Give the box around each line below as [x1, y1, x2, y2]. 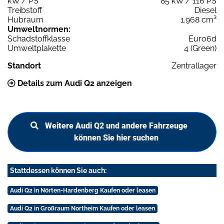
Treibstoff [7, 5, 42, 15]
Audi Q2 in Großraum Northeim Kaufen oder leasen [9, 205, 155, 212]
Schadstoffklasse [7, 34, 70, 44]
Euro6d [188, 34, 216, 44]
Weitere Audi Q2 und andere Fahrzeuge [44, 121, 187, 131]
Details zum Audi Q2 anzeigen [15, 78, 132, 88]
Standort [7, 61, 41, 71]
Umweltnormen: [7, 24, 70, 34]
